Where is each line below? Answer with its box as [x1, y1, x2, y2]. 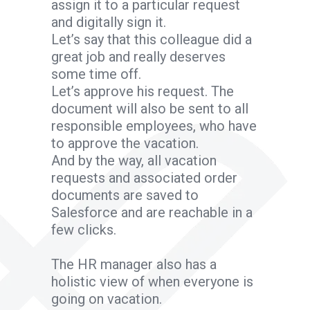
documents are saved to [51, 186, 199, 203]
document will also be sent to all [51, 100, 248, 117]
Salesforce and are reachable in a [51, 203, 253, 221]
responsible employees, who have [51, 117, 257, 134]
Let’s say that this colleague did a [51, 30, 252, 48]
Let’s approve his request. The [51, 82, 234, 100]
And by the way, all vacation [51, 152, 217, 169]
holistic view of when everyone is [51, 273, 253, 290]
